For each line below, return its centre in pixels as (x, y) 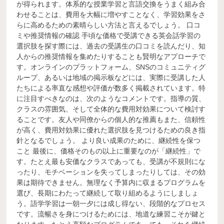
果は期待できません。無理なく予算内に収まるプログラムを (111, 182)
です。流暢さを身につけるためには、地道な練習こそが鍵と (111, 214)
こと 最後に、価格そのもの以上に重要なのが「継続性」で (109, 151)
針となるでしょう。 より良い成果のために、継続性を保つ (109, 140)
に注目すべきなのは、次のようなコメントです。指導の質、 (111, 98)
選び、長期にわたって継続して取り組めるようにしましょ (108, 193)
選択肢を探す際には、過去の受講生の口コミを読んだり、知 (111, 46)
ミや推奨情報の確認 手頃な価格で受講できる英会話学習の (109, 35)
